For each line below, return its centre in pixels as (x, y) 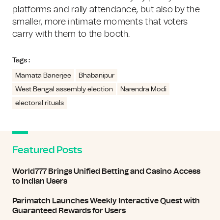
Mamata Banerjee (43, 76)
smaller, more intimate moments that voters (100, 22)
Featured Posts (47, 150)
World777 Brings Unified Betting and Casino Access (106, 171)
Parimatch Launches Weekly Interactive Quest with (106, 201)
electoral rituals (40, 103)
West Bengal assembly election (64, 89)
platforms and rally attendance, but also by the (106, 10)
